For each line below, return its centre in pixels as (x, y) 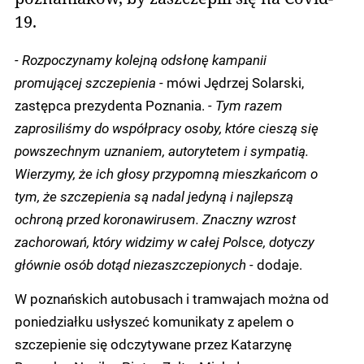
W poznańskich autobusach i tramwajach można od (172, 298)
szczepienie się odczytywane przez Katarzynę (153, 343)
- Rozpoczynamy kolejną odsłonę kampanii (141, 59)
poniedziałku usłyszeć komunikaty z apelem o (154, 321)
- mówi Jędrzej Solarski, (232, 82)
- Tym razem (245, 104)
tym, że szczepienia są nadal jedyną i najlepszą (154, 195)
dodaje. (278, 264)
